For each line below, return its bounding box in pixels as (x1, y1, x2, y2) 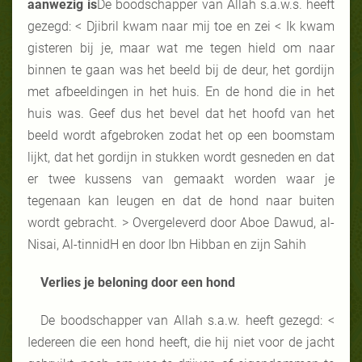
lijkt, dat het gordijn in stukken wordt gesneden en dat (27, 149, 335, 165)
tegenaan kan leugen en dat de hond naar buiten (27, 192, 335, 208)
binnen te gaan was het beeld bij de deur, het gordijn (27, 61, 335, 78)
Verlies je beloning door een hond (40, 274, 235, 290)
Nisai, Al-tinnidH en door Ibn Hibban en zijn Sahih (27, 236, 306, 252)
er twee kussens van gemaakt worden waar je (27, 170, 335, 187)
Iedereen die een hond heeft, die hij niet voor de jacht (27, 334, 335, 350)
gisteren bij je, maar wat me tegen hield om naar (27, 40, 335, 56)
